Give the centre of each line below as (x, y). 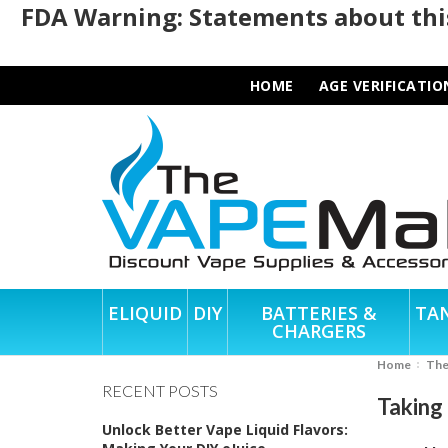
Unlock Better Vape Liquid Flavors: (225, 429)
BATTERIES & (318, 312)
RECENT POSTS (160, 390)
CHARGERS (318, 330)
